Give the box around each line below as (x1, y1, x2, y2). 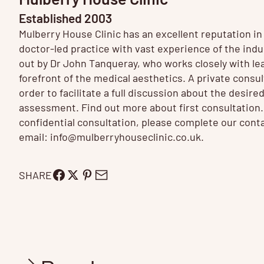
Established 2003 (19, 10, 112, 25)
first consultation (179, 100, 260, 114)
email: (19, 130, 50, 143)
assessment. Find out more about (19, 100, 179, 114)
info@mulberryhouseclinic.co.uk (50, 130, 201, 143)
